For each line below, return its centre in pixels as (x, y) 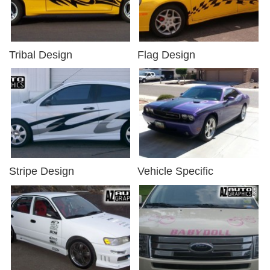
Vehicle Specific (175, 171)
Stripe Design (42, 171)
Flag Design (166, 55)
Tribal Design (41, 55)
